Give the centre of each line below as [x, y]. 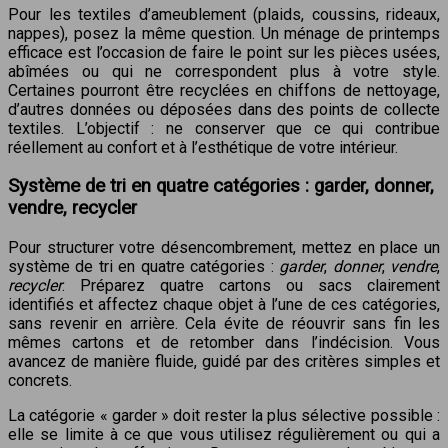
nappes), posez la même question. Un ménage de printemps [224, 33]
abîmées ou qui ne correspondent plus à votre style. [224, 71]
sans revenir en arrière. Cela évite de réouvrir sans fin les [224, 324]
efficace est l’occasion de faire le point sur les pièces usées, [224, 52]
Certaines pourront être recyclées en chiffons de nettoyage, [224, 90]
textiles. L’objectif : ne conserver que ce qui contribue [224, 128]
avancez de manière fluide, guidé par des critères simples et [224, 362]
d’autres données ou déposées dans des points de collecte [224, 109]
